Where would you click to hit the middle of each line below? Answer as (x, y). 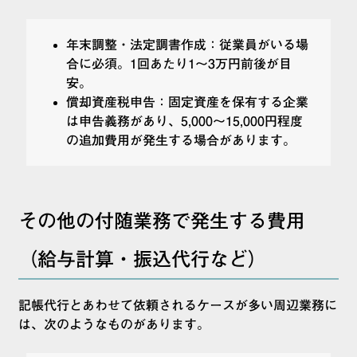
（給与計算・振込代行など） (143, 259)
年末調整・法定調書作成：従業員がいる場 (187, 45)
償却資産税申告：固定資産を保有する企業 (187, 102)
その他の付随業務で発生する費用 (162, 221)
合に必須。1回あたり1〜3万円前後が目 (179, 64)
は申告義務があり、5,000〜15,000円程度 (184, 122)
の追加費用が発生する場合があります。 (181, 141)
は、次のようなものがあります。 (114, 325)
